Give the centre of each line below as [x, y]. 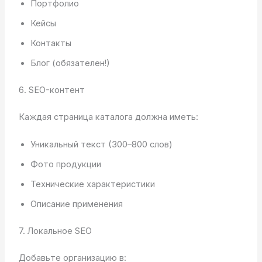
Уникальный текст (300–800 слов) [101, 145]
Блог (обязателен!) [70, 63]
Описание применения [76, 204]
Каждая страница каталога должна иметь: [108, 117]
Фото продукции [65, 165]
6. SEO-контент [51, 90]
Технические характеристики [92, 185]
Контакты [51, 44]
